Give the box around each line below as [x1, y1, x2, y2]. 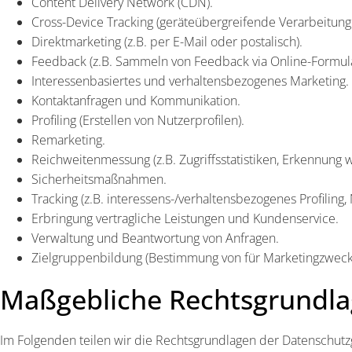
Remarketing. [31, 131, 105, 148]
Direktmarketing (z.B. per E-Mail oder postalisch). [31, 33, 302, 50]
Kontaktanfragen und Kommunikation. [31, 92, 240, 109]
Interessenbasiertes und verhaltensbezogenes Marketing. [31, 72, 349, 90]
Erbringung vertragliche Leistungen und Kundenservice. [31, 210, 339, 227]
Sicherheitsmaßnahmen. [31, 170, 167, 188]
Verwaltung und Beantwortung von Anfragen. [31, 229, 279, 247]
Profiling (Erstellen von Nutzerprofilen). [31, 112, 244, 129]
